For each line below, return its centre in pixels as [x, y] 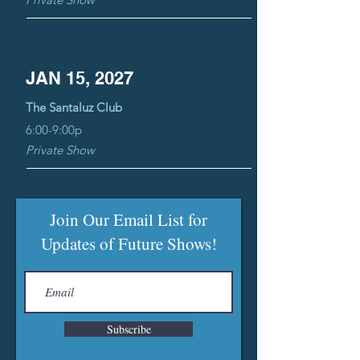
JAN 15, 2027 [80, 78]
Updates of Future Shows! [129, 243]
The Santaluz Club [74, 107]
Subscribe [129, 329]
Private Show [60, 150]
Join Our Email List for [129, 219]
